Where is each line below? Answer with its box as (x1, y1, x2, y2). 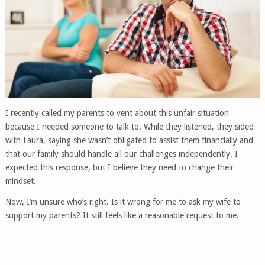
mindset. (5, 176, 36, 186)
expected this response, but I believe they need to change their (5, 163, 234, 173)
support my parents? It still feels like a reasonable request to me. (5, 211, 239, 221)
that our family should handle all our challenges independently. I (5, 149, 238, 159)
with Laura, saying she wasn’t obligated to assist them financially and (5, 135, 253, 146)
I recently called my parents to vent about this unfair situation (5, 108, 229, 118)
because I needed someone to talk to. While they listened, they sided (5, 122, 254, 132)
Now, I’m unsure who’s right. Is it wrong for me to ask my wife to (5, 197, 241, 207)
